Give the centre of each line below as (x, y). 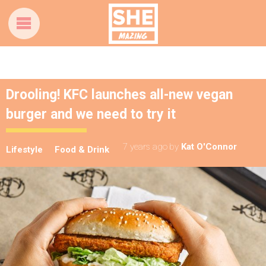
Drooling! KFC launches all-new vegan (119, 95)
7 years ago (145, 147)
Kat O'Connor (209, 147)
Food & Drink (82, 150)
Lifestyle (24, 150)
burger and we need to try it (91, 114)
